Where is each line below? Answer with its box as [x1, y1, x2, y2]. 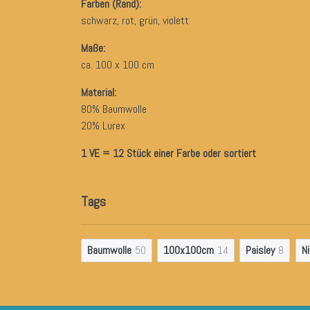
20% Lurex [81, 118, 125, 134]
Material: [81, 85, 116, 100]
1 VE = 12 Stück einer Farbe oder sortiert [81, 146, 256, 161]
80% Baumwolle [81, 102, 147, 117]
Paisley [246, 243, 275, 258]
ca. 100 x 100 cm [81, 57, 154, 73]
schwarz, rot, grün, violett [81, 13, 189, 28]
